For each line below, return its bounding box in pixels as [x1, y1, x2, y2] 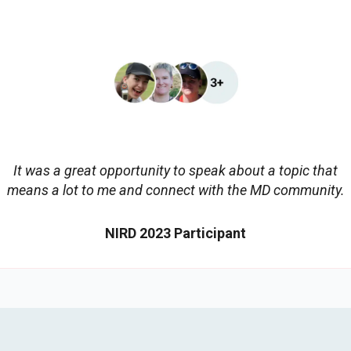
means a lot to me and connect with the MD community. [6, 182, 345, 199]
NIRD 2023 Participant [105, 225, 246, 242]
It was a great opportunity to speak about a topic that [13, 162, 338, 179]
